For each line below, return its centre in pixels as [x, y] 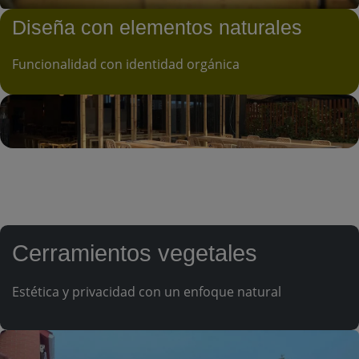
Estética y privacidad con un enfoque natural [147, 291]
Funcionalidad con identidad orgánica [126, 64]
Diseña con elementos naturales [157, 27]
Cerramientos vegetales [135, 253]
